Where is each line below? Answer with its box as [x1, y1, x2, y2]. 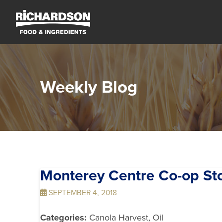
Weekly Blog [40, 77, 137, 98]
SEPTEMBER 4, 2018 [46, 188, 117, 198]
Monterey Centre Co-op [40, 166, 203, 185]
